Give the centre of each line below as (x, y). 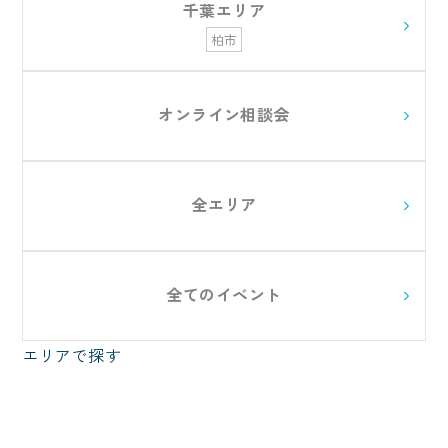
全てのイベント (224, 294)
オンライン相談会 (224, 114)
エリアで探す (72, 355)
